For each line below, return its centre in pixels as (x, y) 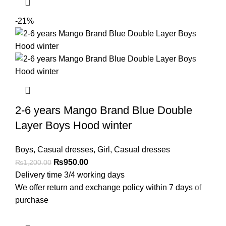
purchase (32, 200)
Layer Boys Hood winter (73, 125)
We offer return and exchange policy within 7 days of (108, 187)
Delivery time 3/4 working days (70, 175)
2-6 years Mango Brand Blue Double (104, 110)
